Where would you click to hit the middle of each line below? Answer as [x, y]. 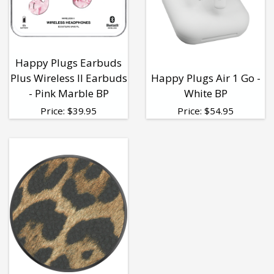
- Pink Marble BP [68, 94]
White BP [206, 94]
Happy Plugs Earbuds [68, 63]
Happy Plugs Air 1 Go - [206, 78]
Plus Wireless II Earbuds [68, 78]
